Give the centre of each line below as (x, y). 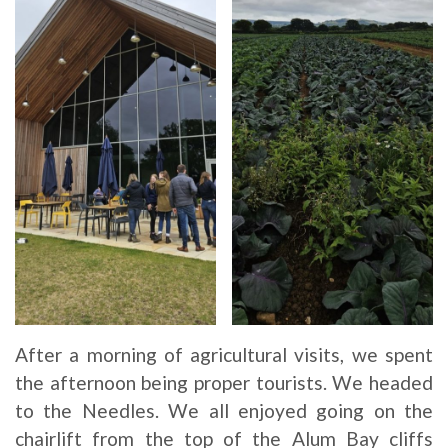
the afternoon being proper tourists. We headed (224, 382)
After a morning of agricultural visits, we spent (224, 354)
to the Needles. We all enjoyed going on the (224, 410)
